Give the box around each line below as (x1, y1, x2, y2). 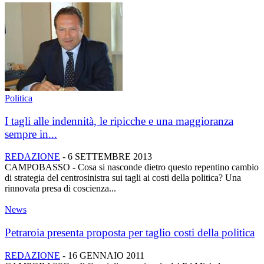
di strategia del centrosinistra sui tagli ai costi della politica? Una (5, 173, 241, 183)
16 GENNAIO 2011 (68, 250, 144, 260)
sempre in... (5, 127, 57, 140)
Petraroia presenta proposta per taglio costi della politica (5, 226, 255, 239)
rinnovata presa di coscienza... (5, 183, 116, 194)
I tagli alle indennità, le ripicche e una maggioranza (5, 114, 233, 127)
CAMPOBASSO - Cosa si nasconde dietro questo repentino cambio (5, 162, 259, 173)
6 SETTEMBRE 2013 (68, 151, 152, 162)
